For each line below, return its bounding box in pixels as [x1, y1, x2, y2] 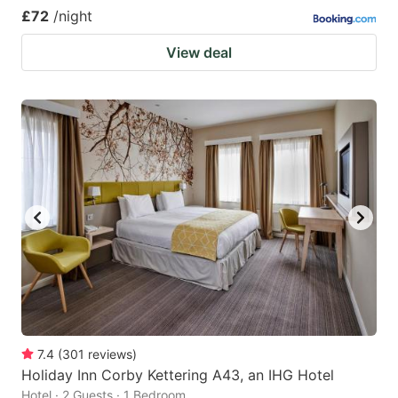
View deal [166, 43, 232, 61]
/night [53, 6, 92, 25]
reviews [88, 346, 132, 362]
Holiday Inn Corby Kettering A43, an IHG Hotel [21, 366, 334, 385]
